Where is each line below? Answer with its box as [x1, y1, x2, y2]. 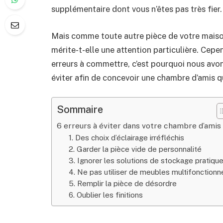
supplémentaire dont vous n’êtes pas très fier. [51, 4, 222, 14]
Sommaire [57, 104, 103, 115]
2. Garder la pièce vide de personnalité [68, 145, 202, 154]
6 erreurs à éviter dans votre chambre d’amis [57, 121, 221, 131]
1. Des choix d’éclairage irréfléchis [68, 133, 184, 142]
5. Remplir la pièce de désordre [68, 179, 177, 188]
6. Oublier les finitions [68, 191, 143, 200]
